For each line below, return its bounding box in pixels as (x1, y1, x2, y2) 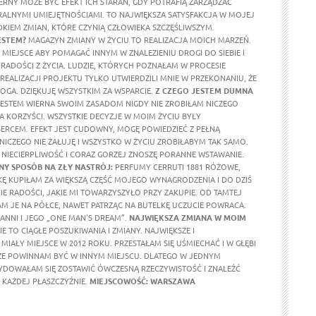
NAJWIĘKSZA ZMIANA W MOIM (129, 212, 246, 223)
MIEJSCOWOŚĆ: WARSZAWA (90, 275, 195, 286)
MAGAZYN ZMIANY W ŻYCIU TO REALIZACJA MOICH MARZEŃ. (26, 34, 251, 45)
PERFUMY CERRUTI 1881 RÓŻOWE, (113, 161, 241, 172)
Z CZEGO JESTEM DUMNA (155, 85, 253, 96)
